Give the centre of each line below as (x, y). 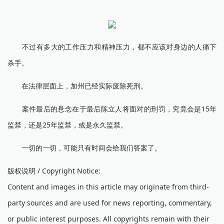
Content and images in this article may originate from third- (108, 187)
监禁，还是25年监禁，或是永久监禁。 (67, 125)
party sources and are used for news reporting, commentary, (110, 203)
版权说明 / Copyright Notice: (54, 171)
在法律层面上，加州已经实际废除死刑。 (77, 86)
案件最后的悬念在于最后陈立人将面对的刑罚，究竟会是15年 (112, 109)
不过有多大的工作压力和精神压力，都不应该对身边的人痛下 (112, 47)
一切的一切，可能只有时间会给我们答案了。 (84, 148)
